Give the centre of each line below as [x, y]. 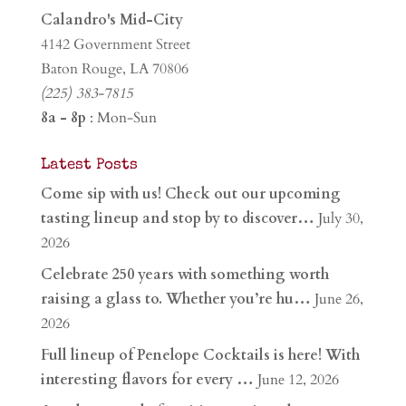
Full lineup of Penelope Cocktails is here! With [200, 355]
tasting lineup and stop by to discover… [177, 218]
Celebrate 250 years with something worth [184, 275]
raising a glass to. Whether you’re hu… [175, 299]
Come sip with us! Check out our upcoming [190, 194]
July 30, [340, 218]
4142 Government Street [115, 44]
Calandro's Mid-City [111, 20]
